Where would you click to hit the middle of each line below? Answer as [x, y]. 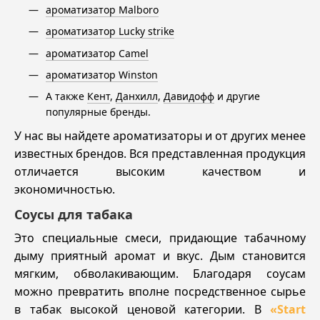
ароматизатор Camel [97, 53]
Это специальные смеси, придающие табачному [160, 237]
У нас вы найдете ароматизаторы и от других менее [160, 136]
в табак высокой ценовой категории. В [142, 309]
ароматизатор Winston [102, 74]
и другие [237, 96]
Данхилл [137, 96]
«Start [288, 309]
